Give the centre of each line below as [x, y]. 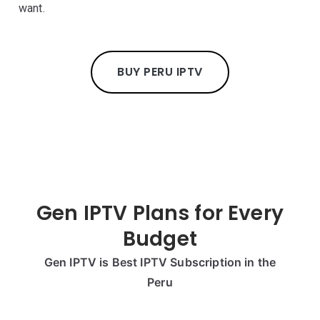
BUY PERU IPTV [160, 72]
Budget [160, 239]
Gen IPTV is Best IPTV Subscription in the [160, 262]
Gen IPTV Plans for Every [160, 213]
